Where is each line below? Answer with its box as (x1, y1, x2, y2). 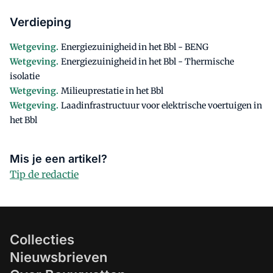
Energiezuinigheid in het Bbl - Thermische (61, 56, 234, 67)
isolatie (10, 71, 40, 82)
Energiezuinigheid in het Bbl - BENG (61, 41, 208, 52)
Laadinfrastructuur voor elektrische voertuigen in (61, 100, 262, 111)
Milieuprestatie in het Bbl (61, 85, 163, 96)
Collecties (10, 232, 74, 247)
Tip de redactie (10, 168, 79, 180)
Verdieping (18, 15, 71, 29)
